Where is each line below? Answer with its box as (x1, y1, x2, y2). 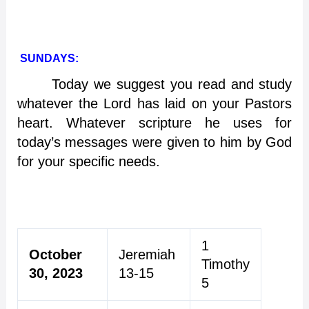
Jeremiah (118, 247, 175, 263)
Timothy (201, 257, 250, 272)
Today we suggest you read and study (25, 77, 292, 92)
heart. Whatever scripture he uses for (17, 115, 292, 131)
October (28, 247, 82, 263)
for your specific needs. (17, 154, 160, 170)
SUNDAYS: (17, 52, 79, 64)
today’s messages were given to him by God (17, 134, 292, 150)
